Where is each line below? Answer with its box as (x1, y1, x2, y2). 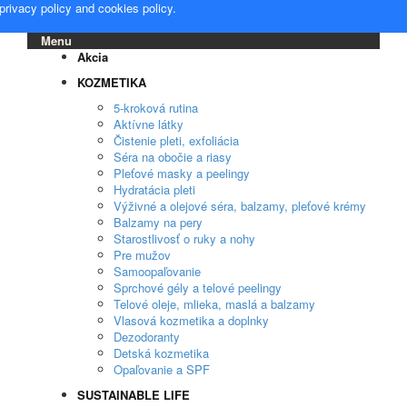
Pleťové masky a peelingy (114, 164, 250, 182)
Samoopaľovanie (114, 263, 201, 280)
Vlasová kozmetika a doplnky (114, 312, 269, 329)
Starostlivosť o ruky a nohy (114, 230, 255, 247)
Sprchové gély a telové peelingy (114, 279, 282, 296)
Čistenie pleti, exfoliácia (114, 132, 239, 149)
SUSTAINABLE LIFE (77, 386, 190, 403)
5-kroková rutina (114, 99, 198, 116)
